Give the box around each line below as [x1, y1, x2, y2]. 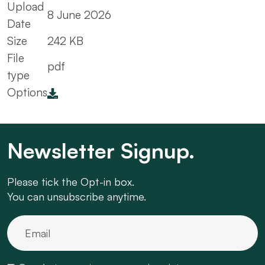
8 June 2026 [47, 8, 111, 22]
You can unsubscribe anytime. [7, 189, 146, 203]
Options [7, 85, 47, 100]
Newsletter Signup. [7, 137, 195, 164]
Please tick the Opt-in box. [7, 174, 134, 188]
